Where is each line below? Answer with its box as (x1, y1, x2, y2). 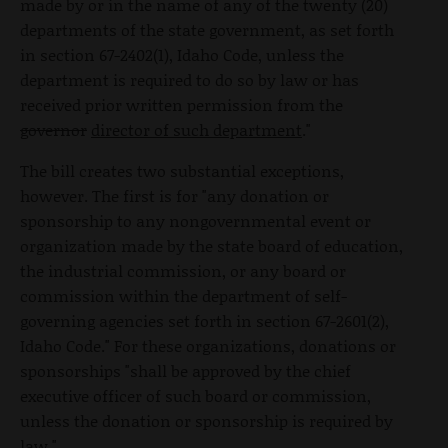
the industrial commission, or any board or (20, 259, 346, 283)
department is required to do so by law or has (20, 68, 359, 92)
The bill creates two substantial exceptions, (20, 159, 344, 183)
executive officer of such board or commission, (20, 384, 371, 408)
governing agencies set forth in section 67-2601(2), (20, 309, 389, 333)
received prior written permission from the (20, 93, 343, 117)
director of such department (91, 118, 302, 142)
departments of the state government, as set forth (20, 18, 394, 42)
